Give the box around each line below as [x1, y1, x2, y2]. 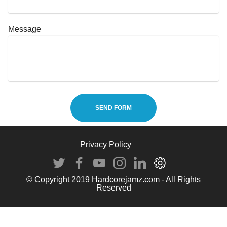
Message [8, 24, 41, 33]
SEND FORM [95, 104, 132, 112]
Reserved [96, 183, 131, 192]
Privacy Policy [80, 140, 131, 149]
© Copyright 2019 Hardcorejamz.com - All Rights [26, 175, 201, 184]
